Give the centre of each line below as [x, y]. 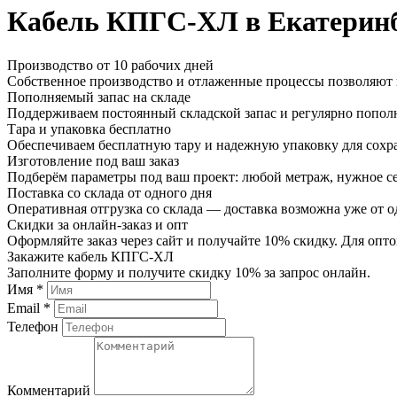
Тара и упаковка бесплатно [89, 128]
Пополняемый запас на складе [99, 97]
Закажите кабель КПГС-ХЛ [90, 256]
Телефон [33, 326]
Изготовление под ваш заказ [93, 160]
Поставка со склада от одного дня [109, 192]
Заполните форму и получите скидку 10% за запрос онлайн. [189, 272]
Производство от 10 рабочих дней [110, 65]
